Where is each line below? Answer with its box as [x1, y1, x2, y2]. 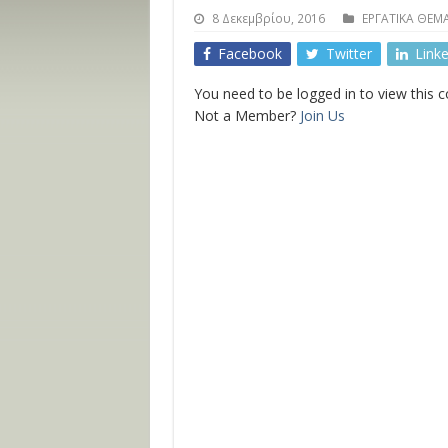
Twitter [325, 44, 372, 63]
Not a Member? [193, 106, 300, 125]
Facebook [217, 44, 282, 63]
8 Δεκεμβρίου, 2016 [211, 10, 325, 26]
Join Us [299, 106, 345, 125]
